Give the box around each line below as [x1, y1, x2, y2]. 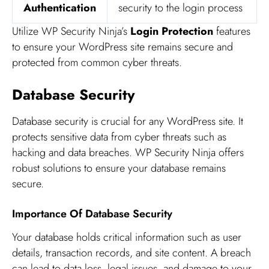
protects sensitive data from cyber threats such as [12, 128, 226, 145]
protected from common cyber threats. [12, 54, 182, 70]
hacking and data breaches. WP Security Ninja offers [12, 144, 244, 160]
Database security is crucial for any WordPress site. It [12, 113, 243, 129]
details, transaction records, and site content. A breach [12, 245, 251, 261]
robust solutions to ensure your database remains [12, 160, 226, 176]
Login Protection [130, 23, 213, 39]
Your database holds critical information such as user [12, 229, 241, 246]
